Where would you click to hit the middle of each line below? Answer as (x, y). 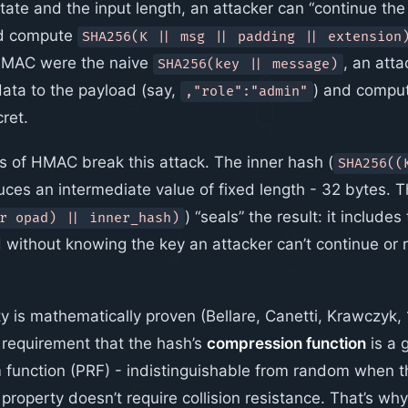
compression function (286, 343)
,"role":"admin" (247, 92)
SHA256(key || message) (248, 65)
